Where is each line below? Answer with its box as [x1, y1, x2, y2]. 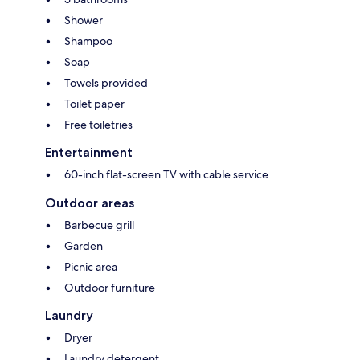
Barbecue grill [64, 218, 134, 233]
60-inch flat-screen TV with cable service [64, 167, 268, 182]
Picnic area [64, 260, 117, 275]
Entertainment [45, 145, 133, 161]
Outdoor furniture [64, 280, 155, 296]
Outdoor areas [45, 195, 134, 211]
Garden [64, 239, 103, 254]
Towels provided [64, 76, 148, 91]
